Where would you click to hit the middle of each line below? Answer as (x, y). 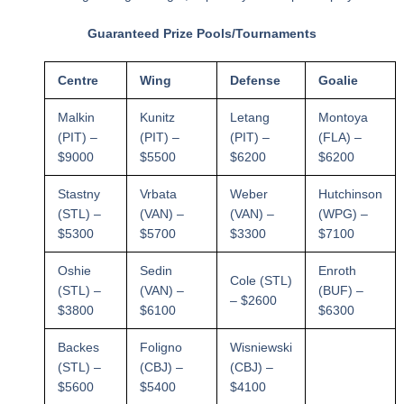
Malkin (76, 118)
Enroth (337, 271)
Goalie (338, 81)
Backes (78, 348)
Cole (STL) (261, 281)
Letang (249, 118)
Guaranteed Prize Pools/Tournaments (202, 34)
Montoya (343, 118)
